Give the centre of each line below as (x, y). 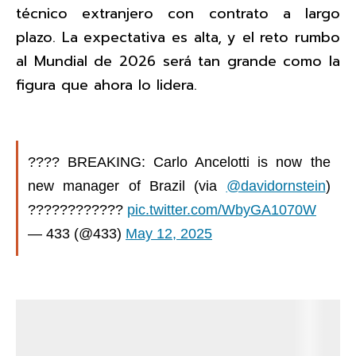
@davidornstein (276, 186)
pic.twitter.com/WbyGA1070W (222, 210)
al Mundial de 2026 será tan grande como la (178, 61)
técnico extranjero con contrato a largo (178, 13)
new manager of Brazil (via (127, 186)
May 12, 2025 (169, 234)
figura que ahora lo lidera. (106, 85)
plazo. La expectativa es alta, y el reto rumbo (178, 37)
